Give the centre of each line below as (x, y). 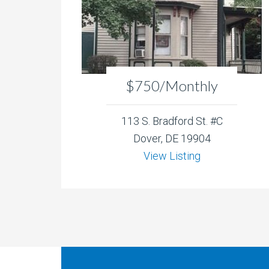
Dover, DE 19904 (172, 139)
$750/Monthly (172, 86)
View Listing (172, 156)
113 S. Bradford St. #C (172, 121)
